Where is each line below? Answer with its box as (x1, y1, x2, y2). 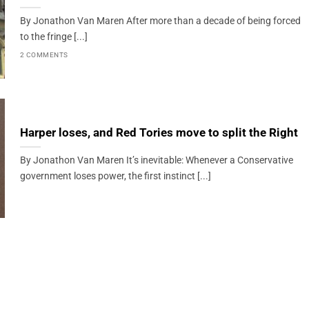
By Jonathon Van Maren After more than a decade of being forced (19, 15, 301, 28)
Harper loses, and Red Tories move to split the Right (19, 126, 298, 140)
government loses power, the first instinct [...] (19, 170, 211, 183)
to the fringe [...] (19, 31, 88, 43)
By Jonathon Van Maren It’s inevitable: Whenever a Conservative (19, 154, 293, 167)
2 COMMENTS (19, 50, 68, 59)
